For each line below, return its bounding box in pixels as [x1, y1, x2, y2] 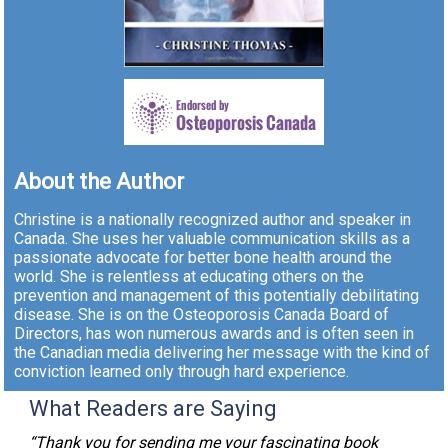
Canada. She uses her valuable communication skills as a [14, 229, 411, 249]
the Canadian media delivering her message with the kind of [14, 343, 431, 363]
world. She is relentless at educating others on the [14, 267, 365, 287]
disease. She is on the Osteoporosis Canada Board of [14, 305, 390, 325]
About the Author [14, 169, 185, 195]
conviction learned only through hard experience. [14, 362, 350, 382]
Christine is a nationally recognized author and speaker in [14, 210, 412, 230]
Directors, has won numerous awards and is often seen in [14, 324, 415, 344]
